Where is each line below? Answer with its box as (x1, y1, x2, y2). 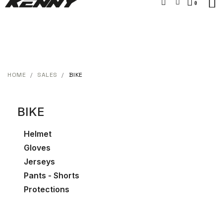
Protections (23, 184, 69, 194)
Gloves (23, 142, 51, 153)
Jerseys (23, 156, 55, 166)
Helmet (23, 128, 52, 139)
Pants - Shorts (23, 170, 79, 180)
